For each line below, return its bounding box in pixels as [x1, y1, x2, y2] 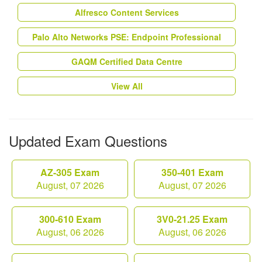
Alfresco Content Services [74, 6, 179, 19]
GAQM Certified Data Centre [71, 56, 182, 68]
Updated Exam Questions [9, 130, 167, 151]
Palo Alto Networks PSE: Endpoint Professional [32, 31, 221, 43]
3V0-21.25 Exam [157, 212, 227, 226]
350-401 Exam [161, 166, 223, 180]
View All [111, 80, 143, 92]
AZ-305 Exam [40, 166, 99, 180]
